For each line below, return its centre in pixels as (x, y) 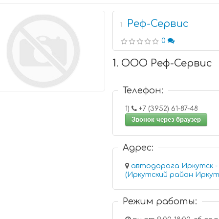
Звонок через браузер (166, 120)
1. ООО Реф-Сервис (163, 63)
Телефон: (143, 90)
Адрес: (138, 148)
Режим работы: (160, 201)
